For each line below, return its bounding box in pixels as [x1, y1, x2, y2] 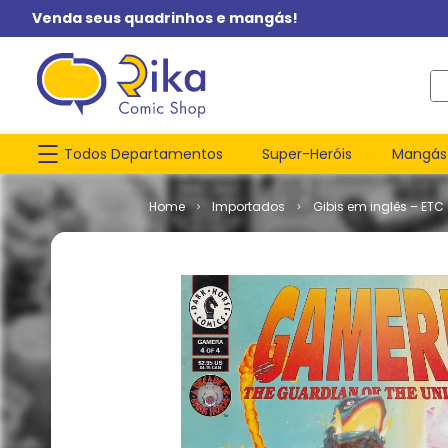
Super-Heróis [262, 143, 353, 164]
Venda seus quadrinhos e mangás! [32, 8, 298, 28]
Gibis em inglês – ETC [313, 198, 445, 215]
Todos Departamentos [64, 143, 223, 164]
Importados [212, 198, 286, 215]
